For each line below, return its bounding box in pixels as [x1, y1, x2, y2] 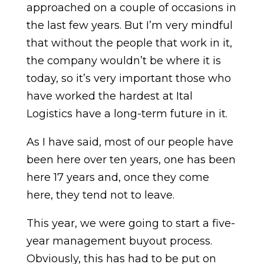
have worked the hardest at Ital [26, 90, 193, 103]
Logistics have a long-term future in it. [26, 107, 227, 120]
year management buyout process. [26, 235, 212, 247]
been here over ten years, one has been [26, 153, 236, 166]
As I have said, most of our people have [26, 136, 233, 148]
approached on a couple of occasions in [26, 1, 236, 14]
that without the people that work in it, [26, 37, 232, 49]
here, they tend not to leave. [26, 189, 174, 202]
